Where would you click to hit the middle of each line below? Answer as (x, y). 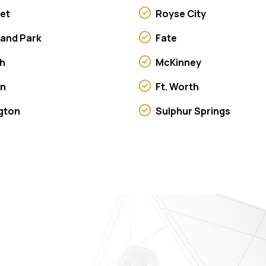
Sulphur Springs (193, 111)
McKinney (178, 62)
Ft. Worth (177, 86)
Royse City (180, 13)
